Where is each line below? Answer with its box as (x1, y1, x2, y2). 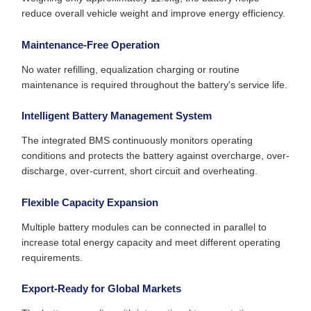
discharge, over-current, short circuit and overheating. (22, 165, 258, 176)
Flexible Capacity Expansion (22, 196, 158, 208)
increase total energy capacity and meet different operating (22, 236, 280, 248)
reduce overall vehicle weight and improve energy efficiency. (22, 8, 285, 19)
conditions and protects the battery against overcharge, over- (22, 150, 289, 161)
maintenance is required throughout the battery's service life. (22, 78, 287, 90)
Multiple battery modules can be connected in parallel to (22, 221, 267, 233)
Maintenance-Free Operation (22, 38, 160, 51)
